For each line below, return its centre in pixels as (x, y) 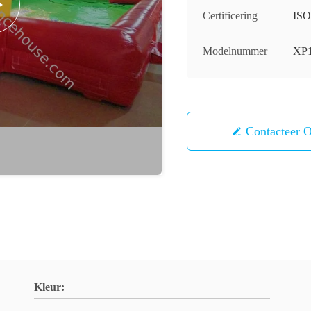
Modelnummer (235, 51)
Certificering (230, 16)
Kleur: (49, 287)
